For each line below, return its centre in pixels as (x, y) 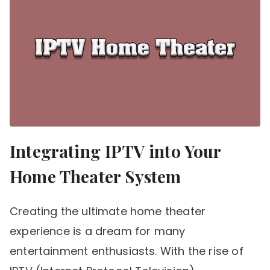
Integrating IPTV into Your (115, 151)
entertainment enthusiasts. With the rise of (127, 251)
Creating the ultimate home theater (108, 212)
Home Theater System (96, 177)
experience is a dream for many (98, 231)
